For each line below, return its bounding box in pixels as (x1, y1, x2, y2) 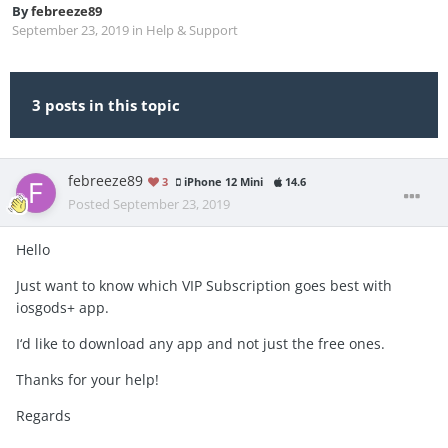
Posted (68, 195, 113, 214)
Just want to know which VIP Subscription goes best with (16, 276, 392, 296)
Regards (16, 406, 71, 426)
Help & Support (146, 21, 238, 40)
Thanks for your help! (16, 370, 159, 390)
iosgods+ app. (16, 298, 109, 318)
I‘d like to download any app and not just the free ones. (16, 334, 385, 354)
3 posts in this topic (32, 95, 180, 116)
